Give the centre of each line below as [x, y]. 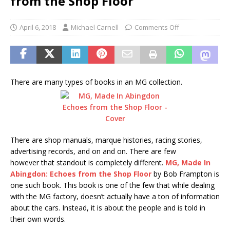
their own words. [38, 219]
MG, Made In [188, 162]
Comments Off [157, 27]
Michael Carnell [95, 27]
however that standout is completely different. [88, 162]
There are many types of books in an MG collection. [96, 82]
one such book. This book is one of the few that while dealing [112, 185]
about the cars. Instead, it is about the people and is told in [108, 207]
